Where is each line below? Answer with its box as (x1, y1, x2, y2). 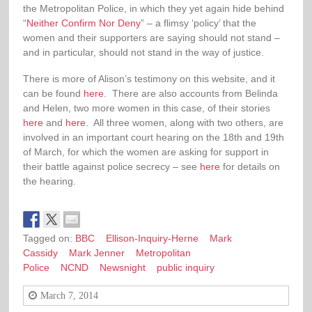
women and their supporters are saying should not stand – (23, 32, 281, 43)
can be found (23, 88, 84, 99)
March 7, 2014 (40, 290, 99, 300)
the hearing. (23, 175, 77, 187)
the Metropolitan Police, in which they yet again (23, 3, 233, 14)
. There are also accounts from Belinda (104, 88, 279, 99)
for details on (220, 161, 281, 172)
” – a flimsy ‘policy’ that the (141, 17, 257, 29)
